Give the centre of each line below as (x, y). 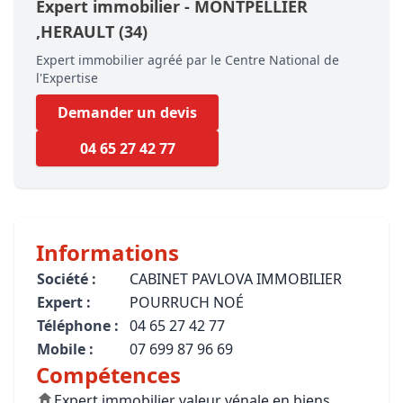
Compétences (108, 375)
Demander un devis (127, 112)
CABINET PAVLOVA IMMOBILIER (236, 279)
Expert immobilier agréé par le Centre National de (188, 60)
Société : (67, 279)
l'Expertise (67, 78)
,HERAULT (77, 31)
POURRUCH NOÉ (187, 302)
